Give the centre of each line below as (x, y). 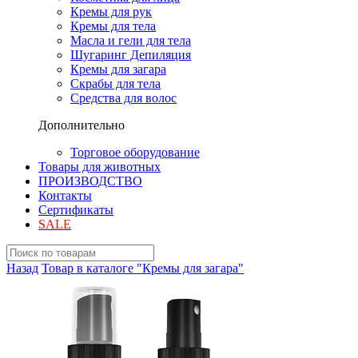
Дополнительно (82, 125)
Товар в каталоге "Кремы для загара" (143, 268)
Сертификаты (76, 210)
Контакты (65, 195)
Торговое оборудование (135, 152)
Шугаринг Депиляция (131, 55)
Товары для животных (99, 167)
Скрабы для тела (115, 84)
